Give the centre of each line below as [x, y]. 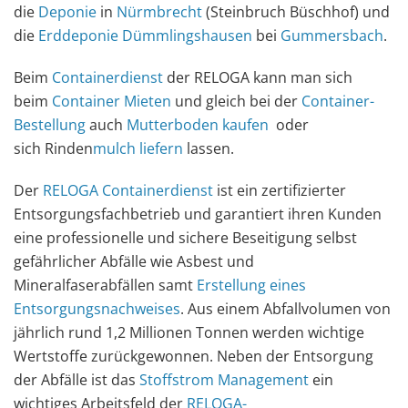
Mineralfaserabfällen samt [105, 285]
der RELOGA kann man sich [258, 77]
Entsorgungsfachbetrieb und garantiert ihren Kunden [198, 214]
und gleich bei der [236, 101]
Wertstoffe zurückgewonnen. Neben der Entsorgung [194, 356]
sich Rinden [53, 148]
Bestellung [50, 124]
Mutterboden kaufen [198, 124]
